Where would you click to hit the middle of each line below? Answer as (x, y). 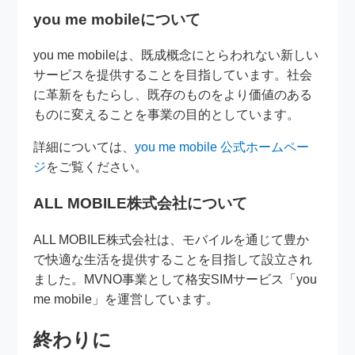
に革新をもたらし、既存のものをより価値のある (173, 95)
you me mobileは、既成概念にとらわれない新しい (176, 55)
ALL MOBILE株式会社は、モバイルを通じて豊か (172, 239)
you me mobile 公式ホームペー (222, 147)
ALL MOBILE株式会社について (141, 203)
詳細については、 (84, 147)
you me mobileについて (117, 19)
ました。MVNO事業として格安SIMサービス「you (176, 279)
